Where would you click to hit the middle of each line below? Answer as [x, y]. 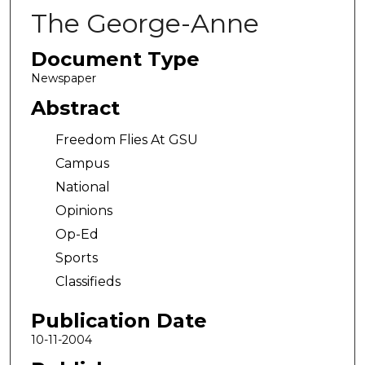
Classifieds [88, 282]
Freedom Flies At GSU [126, 140]
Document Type [115, 59]
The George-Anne [145, 23]
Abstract [75, 108]
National [82, 187]
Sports [76, 258]
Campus [82, 164]
